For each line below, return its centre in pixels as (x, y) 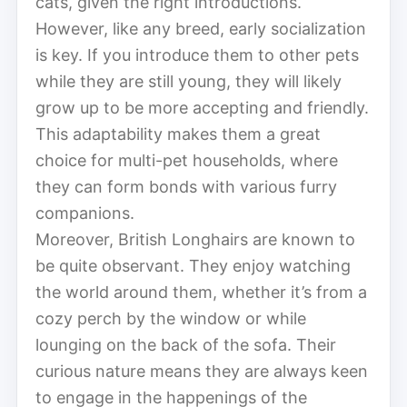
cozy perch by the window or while (171, 318)
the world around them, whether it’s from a (201, 292)
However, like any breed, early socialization (201, 28)
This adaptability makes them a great (178, 134)
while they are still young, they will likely (189, 81)
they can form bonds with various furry (186, 186)
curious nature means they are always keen (202, 371)
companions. (85, 213)
